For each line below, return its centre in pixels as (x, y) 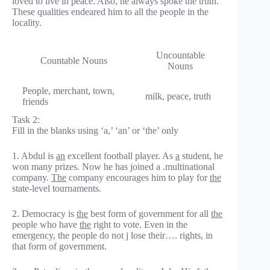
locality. (27, 22)
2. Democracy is (44, 213)
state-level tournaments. (57, 188)
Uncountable (180, 55)
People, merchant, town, (68, 90)
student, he (201, 155)
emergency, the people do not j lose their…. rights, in (112, 235)
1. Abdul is (34, 155)
